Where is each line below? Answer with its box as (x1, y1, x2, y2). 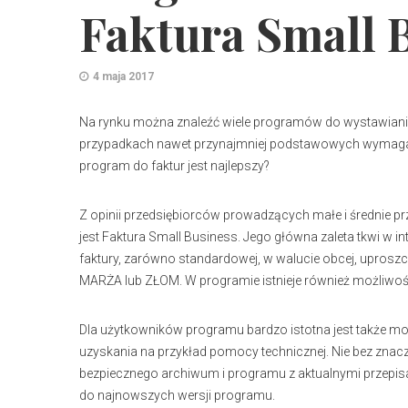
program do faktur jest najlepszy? (79, 158, 270, 173)
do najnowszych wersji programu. (79, 388, 275, 403)
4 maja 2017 (93, 70, 154, 83)
